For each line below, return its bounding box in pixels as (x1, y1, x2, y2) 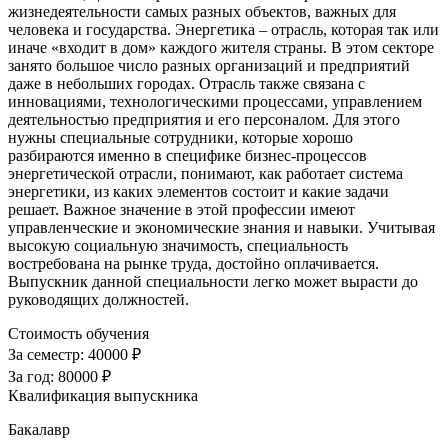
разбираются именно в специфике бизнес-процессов (8, 147, 367, 165)
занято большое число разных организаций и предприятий (8, 57, 410, 75)
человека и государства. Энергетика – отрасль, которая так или (8, 21, 439, 39)
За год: (8, 368, 58, 386)
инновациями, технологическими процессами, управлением (8, 93, 422, 111)
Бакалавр (8, 421, 70, 439)
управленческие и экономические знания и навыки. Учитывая (8, 219, 435, 237)
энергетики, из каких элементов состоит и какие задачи (8, 183, 389, 201)
